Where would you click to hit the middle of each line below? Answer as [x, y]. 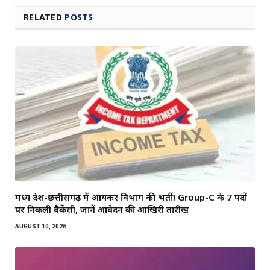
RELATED [44, 17]
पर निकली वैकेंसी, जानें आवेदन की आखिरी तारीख [102, 209]
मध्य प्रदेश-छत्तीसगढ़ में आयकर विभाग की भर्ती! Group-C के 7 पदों [131, 197]
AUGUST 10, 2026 [41, 227]
